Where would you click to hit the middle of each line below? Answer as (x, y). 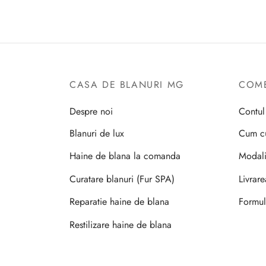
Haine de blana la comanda (125, 156)
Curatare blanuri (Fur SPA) (122, 179)
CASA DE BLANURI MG (127, 84)
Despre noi (91, 111)
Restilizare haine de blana (121, 224)
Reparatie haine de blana (119, 202)
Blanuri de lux (97, 134)
